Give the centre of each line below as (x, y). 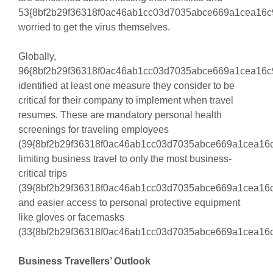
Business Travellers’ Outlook (84, 261)
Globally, (37, 57)
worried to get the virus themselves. (94, 27)
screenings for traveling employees (93, 130)
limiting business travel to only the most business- (125, 159)
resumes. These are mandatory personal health (120, 115)
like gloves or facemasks (71, 218)
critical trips (42, 174)
